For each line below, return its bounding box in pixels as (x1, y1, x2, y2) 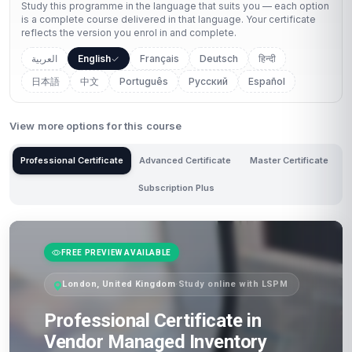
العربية (31, 53, 57, 64)
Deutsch (200, 53, 238, 64)
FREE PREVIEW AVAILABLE (60, 247, 171, 257)
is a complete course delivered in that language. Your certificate (21, 13, 316, 25)
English (78, 53, 111, 64)
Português (119, 75, 168, 87)
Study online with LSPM (178, 279, 288, 289)
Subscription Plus (137, 182, 214, 193)
